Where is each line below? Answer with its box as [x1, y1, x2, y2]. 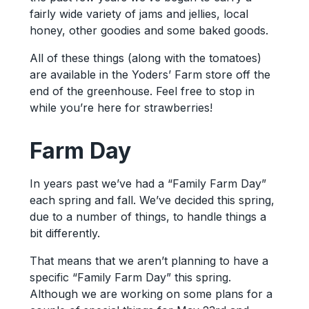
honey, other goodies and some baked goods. [29, 23, 268, 37]
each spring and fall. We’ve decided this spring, [29, 192, 275, 207]
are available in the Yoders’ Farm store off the [29, 67, 270, 81]
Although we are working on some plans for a [29, 286, 272, 301]
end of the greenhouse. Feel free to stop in [29, 83, 255, 98]
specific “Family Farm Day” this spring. [29, 270, 231, 284]
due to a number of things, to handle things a [29, 209, 266, 223]
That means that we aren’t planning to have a [29, 253, 268, 268]
